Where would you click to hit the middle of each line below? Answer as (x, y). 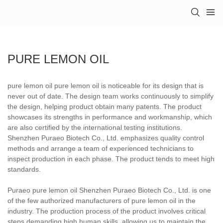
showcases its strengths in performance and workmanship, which (110, 117)
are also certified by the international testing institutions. (95, 127)
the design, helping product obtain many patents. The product (105, 106)
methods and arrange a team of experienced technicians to (101, 148)
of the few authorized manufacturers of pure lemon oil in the (102, 200)
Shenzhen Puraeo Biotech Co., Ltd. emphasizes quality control (106, 138)
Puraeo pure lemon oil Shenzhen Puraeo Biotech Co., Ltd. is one (109, 190)
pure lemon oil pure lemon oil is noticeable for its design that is (106, 85)
